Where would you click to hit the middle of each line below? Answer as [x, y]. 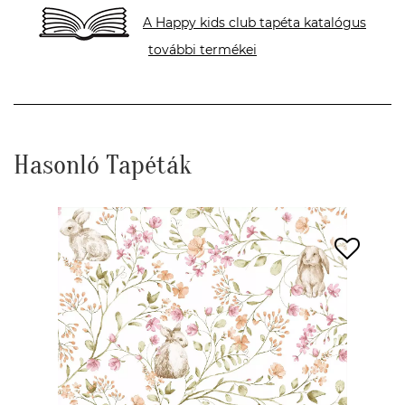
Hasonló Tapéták [103, 165]
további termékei [202, 50]
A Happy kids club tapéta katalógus [254, 23]
